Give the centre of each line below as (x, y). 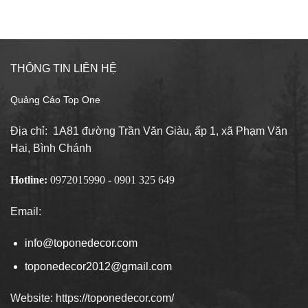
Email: (26, 211)
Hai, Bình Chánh (51, 148)
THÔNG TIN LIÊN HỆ (64, 68)
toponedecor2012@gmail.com (98, 267)
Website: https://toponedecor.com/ (92, 298)
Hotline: (30, 179)
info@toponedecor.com (81, 243)
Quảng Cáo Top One (55, 100)
